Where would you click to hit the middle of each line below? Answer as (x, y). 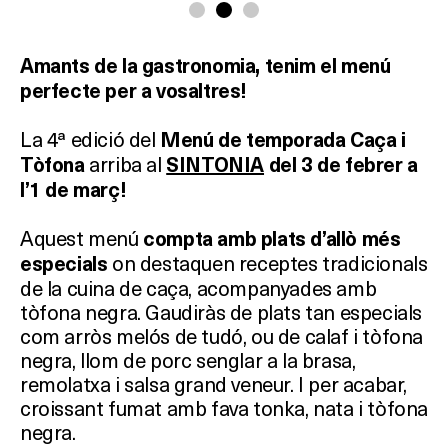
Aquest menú (82, 238)
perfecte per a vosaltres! (134, 91)
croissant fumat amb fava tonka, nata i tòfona (224, 408)
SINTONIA (215, 165)
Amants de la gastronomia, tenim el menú (205, 66)
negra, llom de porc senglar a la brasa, (188, 360)
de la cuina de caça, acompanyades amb (198, 288)
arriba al (125, 164)
